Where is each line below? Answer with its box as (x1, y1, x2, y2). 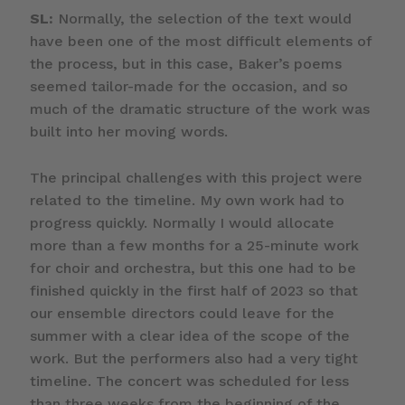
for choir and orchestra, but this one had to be (29, 259, 356, 277)
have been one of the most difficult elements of (29, 32, 372, 50)
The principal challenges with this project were (29, 168, 363, 186)
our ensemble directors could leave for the (29, 304, 334, 322)
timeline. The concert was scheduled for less (29, 372, 349, 390)
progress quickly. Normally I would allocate (29, 213, 334, 231)
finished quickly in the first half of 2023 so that (29, 281, 358, 299)
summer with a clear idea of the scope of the (29, 326, 350, 344)
